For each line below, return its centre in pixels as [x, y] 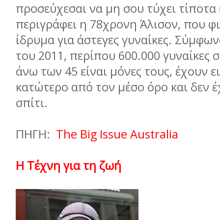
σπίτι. [33, 103]
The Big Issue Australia [117, 134]
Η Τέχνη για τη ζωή [69, 165]
